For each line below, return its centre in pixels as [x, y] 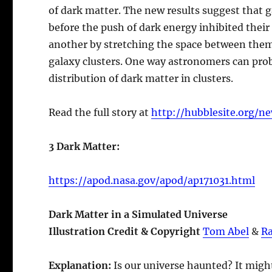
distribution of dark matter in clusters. [141, 78]
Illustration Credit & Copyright [126, 231]
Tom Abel [226, 231]
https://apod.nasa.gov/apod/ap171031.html [152, 180]
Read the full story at [100, 112]
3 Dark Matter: [84, 146]
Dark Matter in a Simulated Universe [138, 214]
